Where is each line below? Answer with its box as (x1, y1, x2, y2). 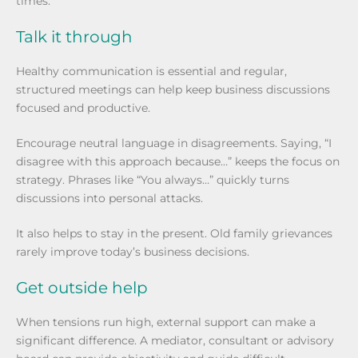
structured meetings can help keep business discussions (16, 82, 330, 97)
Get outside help (16, 278, 148, 297)
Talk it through (16, 27, 133, 46)
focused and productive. (16, 101, 150, 115)
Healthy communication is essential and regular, (16, 64, 287, 78)
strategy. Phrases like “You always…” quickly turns (16, 173, 289, 187)
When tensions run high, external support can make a (16, 315, 316, 329)
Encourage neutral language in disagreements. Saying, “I (16, 136, 332, 150)
